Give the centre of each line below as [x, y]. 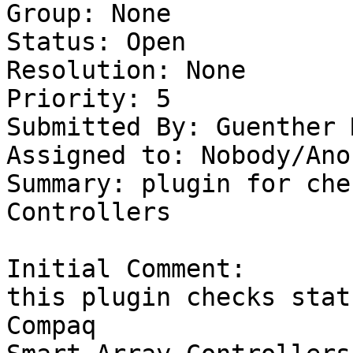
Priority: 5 [89, 99]
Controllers [96, 212]
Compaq [59, 326]
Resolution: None [126, 71]
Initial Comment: [126, 269]
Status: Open [96, 42]
